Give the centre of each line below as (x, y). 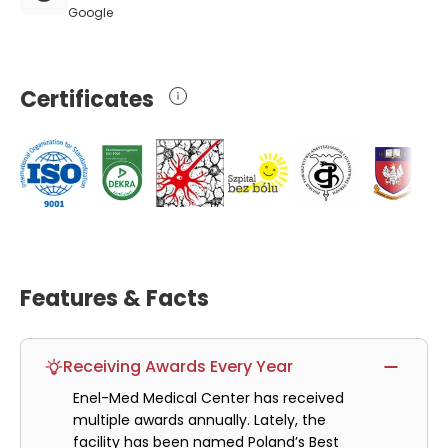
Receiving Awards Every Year (178, 366)
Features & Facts (114, 298)
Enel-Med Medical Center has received (208, 398)
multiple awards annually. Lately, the (199, 420)
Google (90, 12)
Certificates (87, 99)
